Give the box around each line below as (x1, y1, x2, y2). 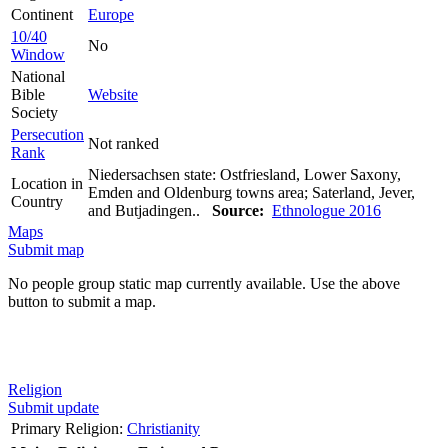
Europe (88, 5, 134, 23)
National (11, 67, 65, 85)
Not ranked (88, 134, 159, 152)
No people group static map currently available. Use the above (8, 274, 400, 292)
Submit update (8, 398, 99, 416)
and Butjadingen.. (88, 201, 212, 219)
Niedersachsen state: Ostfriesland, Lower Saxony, (88, 165, 401, 183)
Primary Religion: (11, 419, 123, 437)
